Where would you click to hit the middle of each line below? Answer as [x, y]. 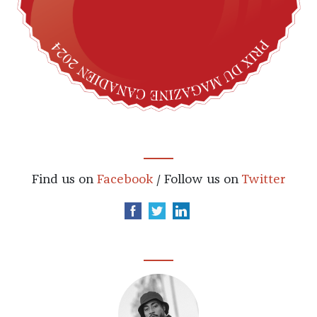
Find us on [64, 179]
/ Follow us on [197, 179]
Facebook [125, 179]
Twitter [263, 179]
